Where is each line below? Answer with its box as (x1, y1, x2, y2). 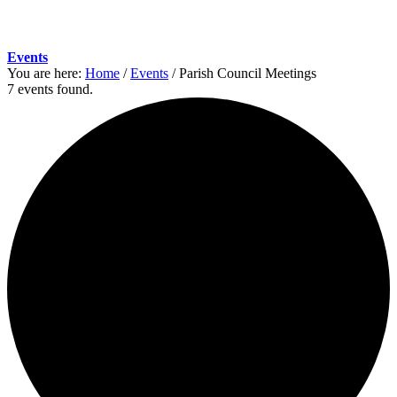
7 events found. (7, 82, 93, 97)
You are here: (7, 66, 82, 81)
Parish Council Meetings (179, 66, 316, 81)
